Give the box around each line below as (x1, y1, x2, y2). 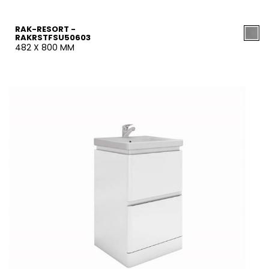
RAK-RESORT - (15, 23, 76, 35)
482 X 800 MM (15, 41, 74, 53)
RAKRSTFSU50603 (15, 32, 91, 43)
